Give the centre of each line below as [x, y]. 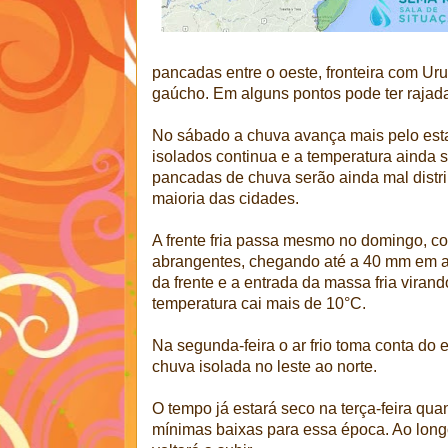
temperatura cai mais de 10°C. [259, 303]
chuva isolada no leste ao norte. [264, 366]
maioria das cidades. [225, 198]
